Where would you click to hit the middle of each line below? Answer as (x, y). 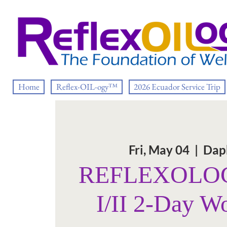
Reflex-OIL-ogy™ (87, 87)
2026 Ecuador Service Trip (177, 87)
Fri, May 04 (159, 149)
